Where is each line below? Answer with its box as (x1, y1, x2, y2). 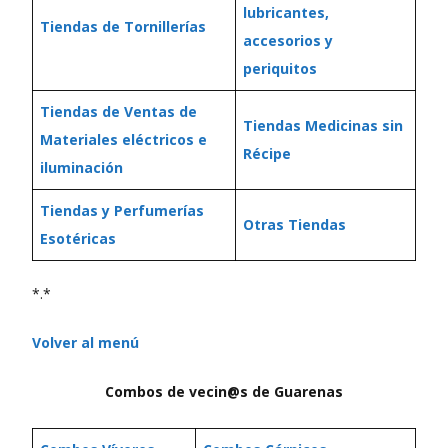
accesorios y (243, 31, 333, 50)
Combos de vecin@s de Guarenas (105, 382, 343, 401)
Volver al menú (32, 333, 139, 352)
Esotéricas (40, 229, 116, 248)
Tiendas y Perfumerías (40, 201, 204, 220)
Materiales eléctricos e (40, 130, 207, 149)
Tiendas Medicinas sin (243, 116, 403, 135)
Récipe (243, 144, 291, 163)
